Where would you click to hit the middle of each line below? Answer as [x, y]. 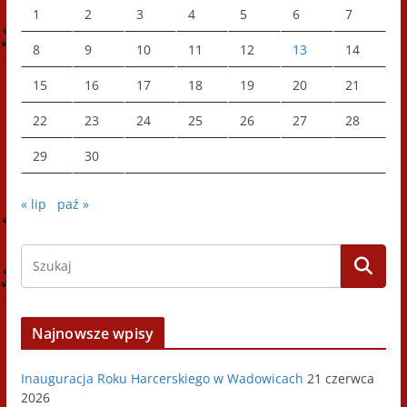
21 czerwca [340, 379]
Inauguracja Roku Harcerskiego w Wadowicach [162, 379]
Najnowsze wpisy [93, 334]
